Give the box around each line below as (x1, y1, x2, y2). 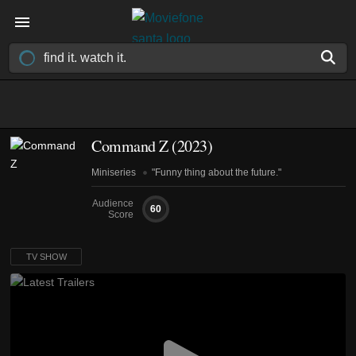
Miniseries (91, 167, 138, 178)
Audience (92, 198, 133, 209)
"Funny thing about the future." (152, 167, 281, 178)
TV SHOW (25, 252, 67, 261)
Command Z (91, 135, 168, 157)
